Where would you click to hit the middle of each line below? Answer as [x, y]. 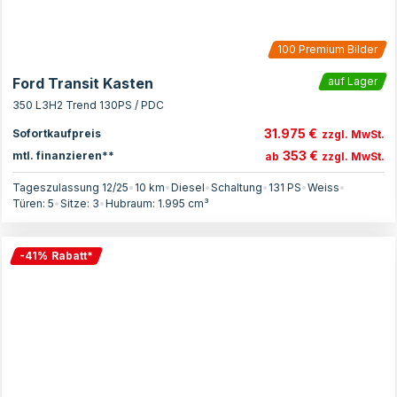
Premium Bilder [337, 49]
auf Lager [353, 81]
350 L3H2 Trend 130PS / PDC [88, 105]
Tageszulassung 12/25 [70, 187]
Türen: [30, 203]
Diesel [188, 187]
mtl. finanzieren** [63, 155]
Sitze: [76, 203]
